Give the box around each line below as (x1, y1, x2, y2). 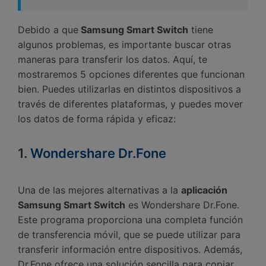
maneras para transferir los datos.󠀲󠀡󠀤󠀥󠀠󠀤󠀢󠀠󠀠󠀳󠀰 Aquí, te (18, 53, 207, 65)
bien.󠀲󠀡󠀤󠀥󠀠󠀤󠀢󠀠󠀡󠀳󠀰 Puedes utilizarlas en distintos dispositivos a (18, 83, 241, 95)
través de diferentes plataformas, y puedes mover (18, 97, 243, 110)
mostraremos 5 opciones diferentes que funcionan (18, 68, 245, 80)
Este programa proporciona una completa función (18, 213, 243, 226)
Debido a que (18, 23, 78, 36)
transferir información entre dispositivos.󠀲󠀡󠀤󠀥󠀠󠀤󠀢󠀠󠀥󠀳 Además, (18, 243, 242, 255)
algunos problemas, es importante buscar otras (18, 38, 231, 50)
